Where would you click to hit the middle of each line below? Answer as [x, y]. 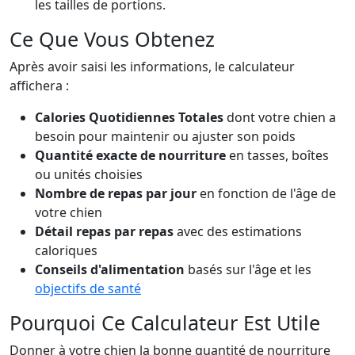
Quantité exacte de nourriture [130, 155]
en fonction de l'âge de [266, 193]
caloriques [66, 250]
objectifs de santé [88, 288]
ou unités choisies [89, 174]
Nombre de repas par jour [116, 193]
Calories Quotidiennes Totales [129, 117]
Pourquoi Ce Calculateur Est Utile [165, 323]
